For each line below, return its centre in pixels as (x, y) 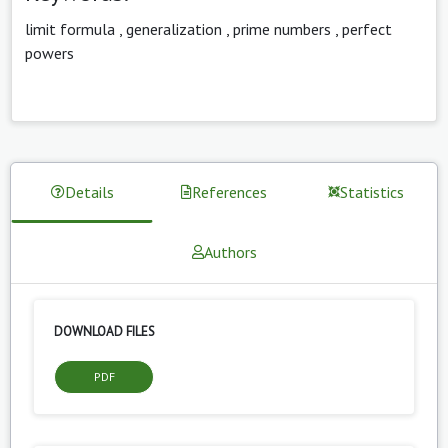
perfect (367, 28)
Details (89, 191)
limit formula (70, 28)
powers (49, 52)
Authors (230, 251)
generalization (174, 28)
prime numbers (282, 28)
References (229, 191)
